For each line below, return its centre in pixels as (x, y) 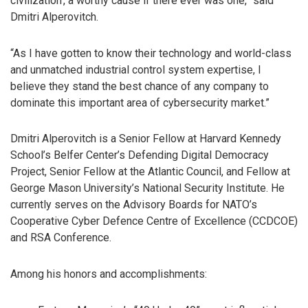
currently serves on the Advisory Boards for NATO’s (134, 205)
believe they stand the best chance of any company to (140, 86)
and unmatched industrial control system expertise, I (136, 69)
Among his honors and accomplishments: (109, 274)
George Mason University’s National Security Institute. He (147, 188)
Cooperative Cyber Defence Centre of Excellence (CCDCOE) (154, 221)
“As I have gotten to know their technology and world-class (151, 53)
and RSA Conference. (61, 238)
